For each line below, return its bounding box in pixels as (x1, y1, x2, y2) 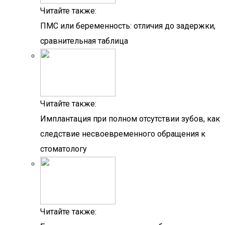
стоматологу (40, 144, 87, 154)
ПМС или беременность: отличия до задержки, (40, 21, 215, 31)
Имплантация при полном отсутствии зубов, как (40, 114, 220, 124)
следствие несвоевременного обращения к (40, 129, 205, 139)
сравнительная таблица (40, 36, 128, 46)
